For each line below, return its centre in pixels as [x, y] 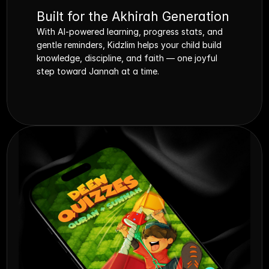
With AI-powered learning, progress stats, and [130, 32]
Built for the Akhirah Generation [133, 17]
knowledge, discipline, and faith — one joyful [127, 58]
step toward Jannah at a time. [98, 71]
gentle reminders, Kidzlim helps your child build [129, 45]
